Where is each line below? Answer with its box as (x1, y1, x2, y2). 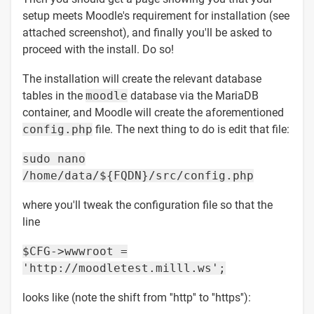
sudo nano (22, 151, 86, 165)
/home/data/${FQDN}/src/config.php (22, 168, 254, 182)
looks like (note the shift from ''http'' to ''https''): (22, 290, 251, 304)
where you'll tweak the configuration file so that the (22, 198, 273, 212)
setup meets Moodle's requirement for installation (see (22, 8, 289, 22)
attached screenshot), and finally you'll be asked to (22, 25, 272, 39)
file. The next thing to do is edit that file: (93, 122, 289, 136)
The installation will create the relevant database (22, 71, 261, 86)
